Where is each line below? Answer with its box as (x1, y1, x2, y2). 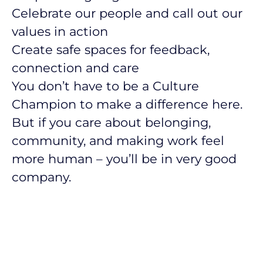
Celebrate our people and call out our (12, 6, 242, 21)
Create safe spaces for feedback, (12, 42, 210, 57)
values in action (12, 24, 108, 39)
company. (12, 170, 71, 184)
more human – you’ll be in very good (12, 151, 237, 166)
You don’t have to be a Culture (12, 79, 199, 93)
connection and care (12, 60, 139, 75)
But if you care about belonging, (12, 115, 211, 130)
